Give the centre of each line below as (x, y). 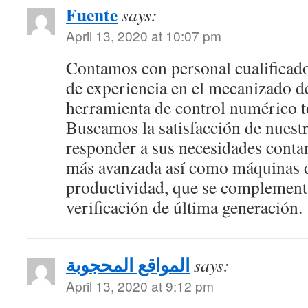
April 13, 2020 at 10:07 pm (144, 35)
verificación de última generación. (184, 207)
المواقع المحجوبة (128, 265)
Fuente (92, 14)
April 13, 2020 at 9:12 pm (140, 286)
